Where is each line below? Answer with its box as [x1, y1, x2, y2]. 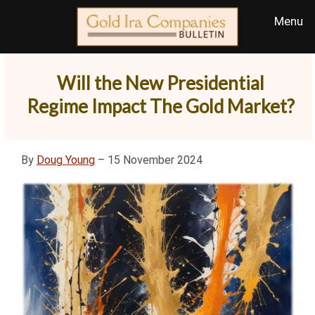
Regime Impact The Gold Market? [26, 95, 295, 117]
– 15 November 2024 [95, 153, 202, 167]
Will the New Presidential [56, 72, 264, 94]
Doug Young [37, 153, 95, 167]
